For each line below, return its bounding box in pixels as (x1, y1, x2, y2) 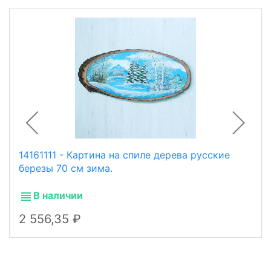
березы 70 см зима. (19, 162, 113, 175)
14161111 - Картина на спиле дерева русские (19, 149, 230, 162)
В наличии (33, 189, 83, 202)
